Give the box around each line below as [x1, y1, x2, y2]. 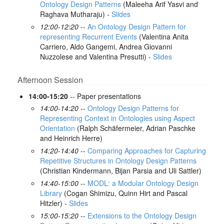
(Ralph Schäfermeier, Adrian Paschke [74, 123, 195, 133]
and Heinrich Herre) [39, 133, 102, 143]
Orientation [39, 123, 75, 133]
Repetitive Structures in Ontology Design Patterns [39, 155, 196, 166]
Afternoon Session [17, 74, 83, 86]
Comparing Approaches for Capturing [87, 145, 206, 156]
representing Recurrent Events [39, 31, 137, 42]
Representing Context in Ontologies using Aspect [39, 113, 195, 123]
